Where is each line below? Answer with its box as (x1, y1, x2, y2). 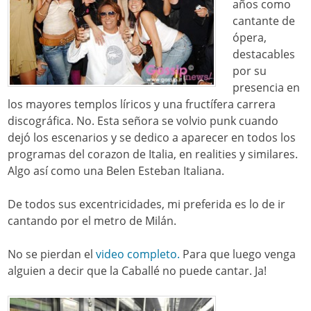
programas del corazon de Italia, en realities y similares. (8, 146, 299, 162)
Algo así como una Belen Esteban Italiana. (8, 163, 225, 179)
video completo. (96, 246, 180, 262)
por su (233, 63, 267, 79)
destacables (233, 47, 296, 62)
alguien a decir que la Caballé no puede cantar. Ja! (8, 263, 267, 279)
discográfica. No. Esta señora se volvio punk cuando (8, 113, 279, 129)
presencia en (233, 80, 301, 96)
